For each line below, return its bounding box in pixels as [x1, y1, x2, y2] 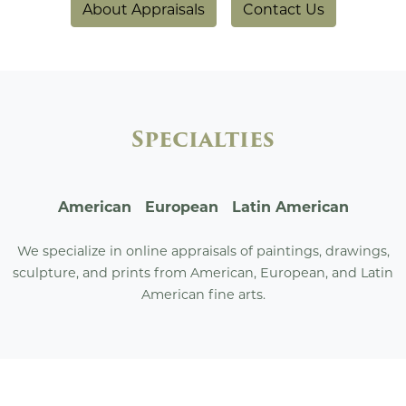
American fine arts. [140, 285, 266, 303]
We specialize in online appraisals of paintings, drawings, [16, 242, 390, 259]
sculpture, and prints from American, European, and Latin [13, 264, 393, 281]
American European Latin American [57, 200, 349, 216]
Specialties [131, 121, 275, 156]
